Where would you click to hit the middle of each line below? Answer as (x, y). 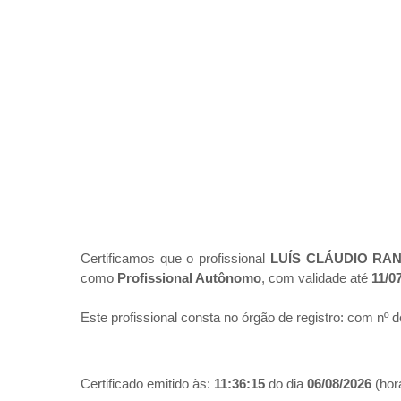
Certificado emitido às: (147, 384)
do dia (286, 384)
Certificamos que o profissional (175, 259)
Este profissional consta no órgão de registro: (214, 318)
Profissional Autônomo (189, 278)
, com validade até (316, 278)
